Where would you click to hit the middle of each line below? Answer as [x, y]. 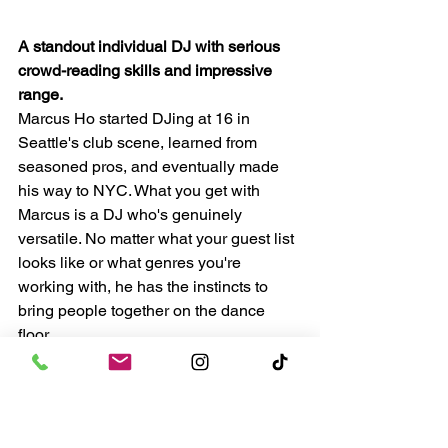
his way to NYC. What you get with [141, 191]
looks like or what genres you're [131, 263]
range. [40, 95]
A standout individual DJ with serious [151, 47]
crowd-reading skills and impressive [147, 71]
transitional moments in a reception [143, 383]
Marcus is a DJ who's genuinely [132, 215]
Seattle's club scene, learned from [139, 143]
